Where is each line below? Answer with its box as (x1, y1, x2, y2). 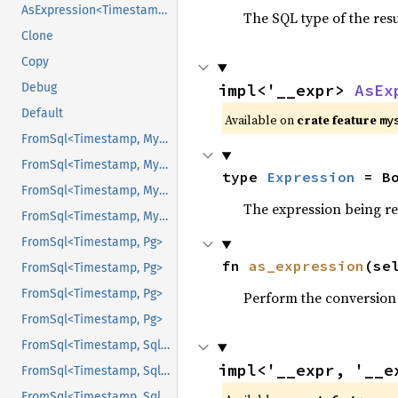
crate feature (296, 111, 379, 130)
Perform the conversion (243, 288, 396, 308)
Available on (224, 111, 297, 130)
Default (21, 106, 63, 122)
